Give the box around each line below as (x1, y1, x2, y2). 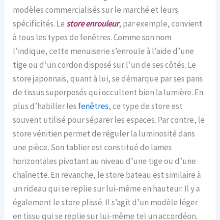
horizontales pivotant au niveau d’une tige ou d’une (13, 156, 196, 167)
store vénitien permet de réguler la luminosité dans (13, 128, 195, 139)
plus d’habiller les (13, 101, 79, 112)
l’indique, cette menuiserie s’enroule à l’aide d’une (13, 46, 194, 57)
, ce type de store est (109, 101, 183, 112)
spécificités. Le (13, 18, 67, 29)
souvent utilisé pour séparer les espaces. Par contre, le (13, 114, 205, 126)
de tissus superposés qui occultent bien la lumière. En (13, 87, 204, 98)
